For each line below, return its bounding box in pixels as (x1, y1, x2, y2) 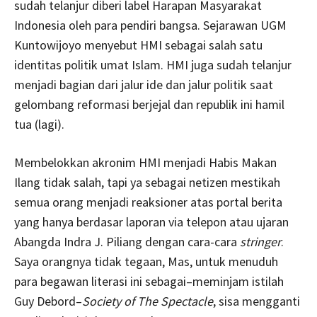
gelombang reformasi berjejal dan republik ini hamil (14, 96, 284, 113)
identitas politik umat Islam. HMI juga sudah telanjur (14, 57, 292, 74)
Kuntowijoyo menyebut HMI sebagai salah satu (14, 37, 263, 54)
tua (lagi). (14, 116, 64, 133)
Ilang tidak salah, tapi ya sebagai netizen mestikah (14, 174, 280, 191)
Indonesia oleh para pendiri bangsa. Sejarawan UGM (14, 17, 287, 34)
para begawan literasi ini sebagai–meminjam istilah (14, 273, 284, 290)
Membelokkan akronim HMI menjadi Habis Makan (14, 154, 277, 171)
